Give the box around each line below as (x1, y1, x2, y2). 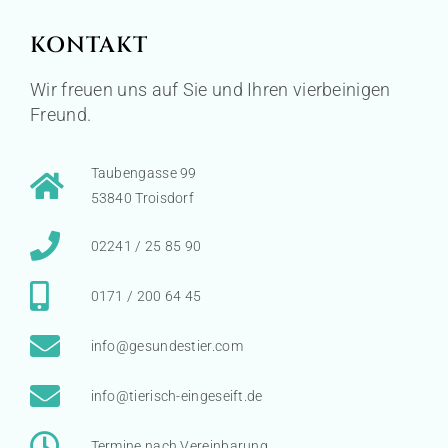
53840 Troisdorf (90, 190, 194, 207)
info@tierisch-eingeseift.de (90, 387, 263, 404)
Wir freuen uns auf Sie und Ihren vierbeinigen (30, 78, 391, 100)
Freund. (30, 103, 92, 125)
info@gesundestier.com (90, 337, 243, 354)
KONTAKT (30, 30, 148, 60)
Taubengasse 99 (90, 165, 197, 182)
